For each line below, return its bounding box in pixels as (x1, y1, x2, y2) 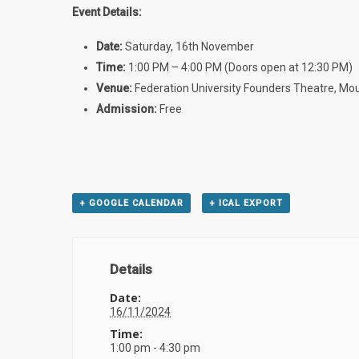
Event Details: (72, 6, 142, 18)
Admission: (96, 103, 157, 115)
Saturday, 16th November (123, 40, 254, 53)
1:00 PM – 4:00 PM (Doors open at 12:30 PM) (126, 61, 353, 74)
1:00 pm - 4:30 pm (110, 341, 201, 354)
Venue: (96, 82, 132, 95)
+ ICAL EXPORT (208, 198, 283, 208)
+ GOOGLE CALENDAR (79, 198, 184, 208)
